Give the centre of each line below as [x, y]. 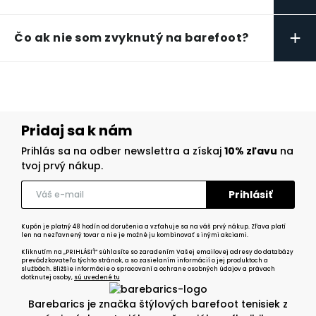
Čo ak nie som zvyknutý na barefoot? [132, 38]
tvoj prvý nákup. [62, 166]
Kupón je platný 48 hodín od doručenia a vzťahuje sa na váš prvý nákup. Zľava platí [153, 227]
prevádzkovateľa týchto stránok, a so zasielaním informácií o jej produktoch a [145, 261]
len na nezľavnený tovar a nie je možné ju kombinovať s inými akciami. [135, 236]
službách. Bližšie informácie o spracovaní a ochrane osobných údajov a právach [148, 269]
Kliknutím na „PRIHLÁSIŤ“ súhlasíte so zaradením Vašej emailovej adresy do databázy [157, 253]
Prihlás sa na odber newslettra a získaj [123, 151]
